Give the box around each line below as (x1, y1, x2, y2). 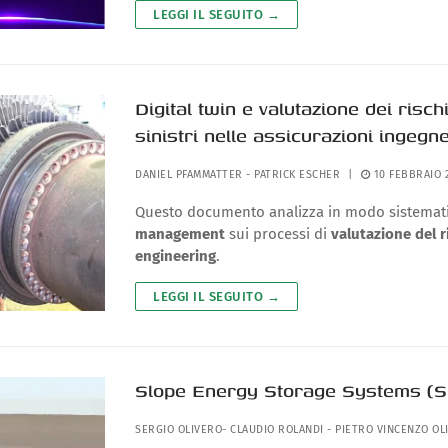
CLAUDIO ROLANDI (230, 422, 324, 436)
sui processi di (225, 224, 332, 243)
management (135, 224, 226, 243)
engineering (135, 246, 217, 265)
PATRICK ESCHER (254, 167, 341, 181)
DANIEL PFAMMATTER (135, 167, 243, 181)
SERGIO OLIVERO (135, 422, 223, 436)
